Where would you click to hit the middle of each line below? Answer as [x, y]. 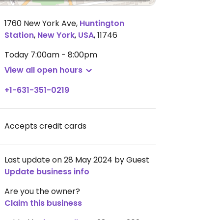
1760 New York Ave [40, 23]
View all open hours [43, 70]
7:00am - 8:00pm [64, 55]
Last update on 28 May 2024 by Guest [77, 160]
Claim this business [43, 203]
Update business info [47, 172]
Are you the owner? [42, 191]
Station [19, 35]
